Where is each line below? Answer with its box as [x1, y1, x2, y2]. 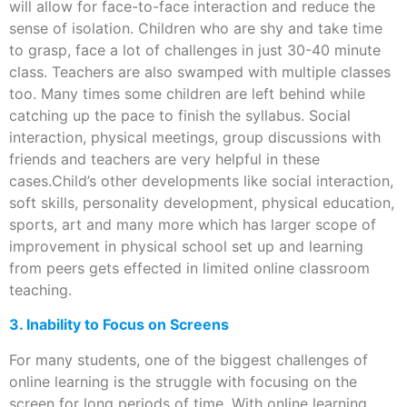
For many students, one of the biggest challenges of [9, 350, 368, 369]
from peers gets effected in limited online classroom [9, 259, 370, 278]
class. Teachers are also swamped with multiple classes [9, 63, 391, 82]
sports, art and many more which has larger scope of [9, 215, 376, 234]
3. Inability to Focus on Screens [9, 315, 229, 334]
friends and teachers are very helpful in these [9, 150, 320, 169]
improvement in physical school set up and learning [9, 237, 363, 256]
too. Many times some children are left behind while [9, 84, 365, 104]
